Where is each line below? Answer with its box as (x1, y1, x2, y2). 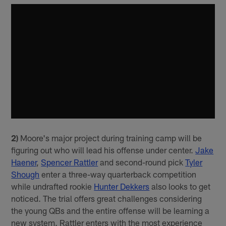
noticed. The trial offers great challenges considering (11, 193, 202, 203)
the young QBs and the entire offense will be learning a (11, 205, 210, 215)
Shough (11, 169, 40, 179)
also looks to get (149, 181, 211, 191)
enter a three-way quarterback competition (39, 169, 197, 179)
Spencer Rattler (41, 157, 98, 167)
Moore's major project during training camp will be (18, 133, 202, 143)
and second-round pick (98, 157, 186, 167)
